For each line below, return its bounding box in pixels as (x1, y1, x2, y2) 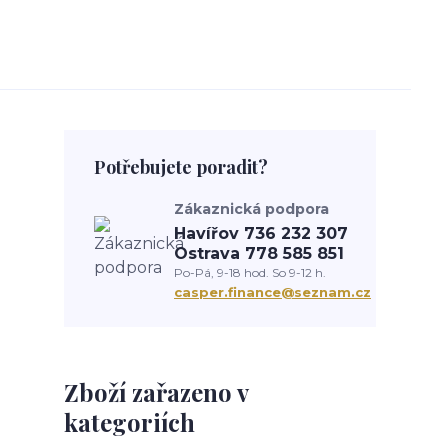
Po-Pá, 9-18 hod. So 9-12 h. (174, 265, 326, 280)
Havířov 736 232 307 (174, 224, 348, 243)
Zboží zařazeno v (64, 376, 248, 408)
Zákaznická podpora (174, 200, 329, 218)
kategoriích (64, 406, 195, 438)
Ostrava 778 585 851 (174, 244, 344, 263)
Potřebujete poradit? (94, 155, 268, 179)
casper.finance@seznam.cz (174, 284, 371, 300)
